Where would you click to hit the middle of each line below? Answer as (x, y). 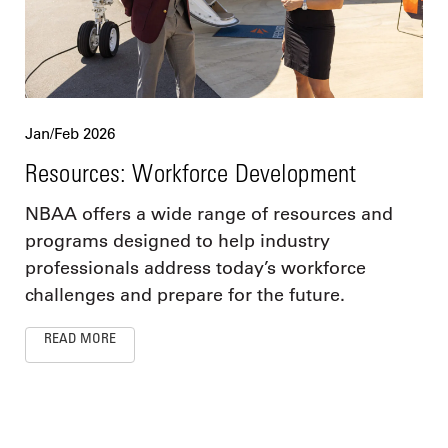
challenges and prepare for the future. (185, 295)
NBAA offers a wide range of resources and (209, 214)
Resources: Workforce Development (190, 173)
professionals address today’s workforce (195, 268)
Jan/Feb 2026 (70, 134)
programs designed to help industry (177, 241)
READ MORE (80, 338)
